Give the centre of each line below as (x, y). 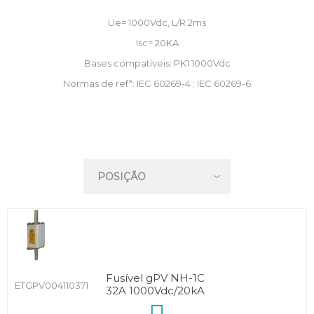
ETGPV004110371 (52, 285)
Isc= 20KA (157, 43)
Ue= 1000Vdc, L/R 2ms (157, 22)
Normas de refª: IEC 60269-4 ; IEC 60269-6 (157, 83)
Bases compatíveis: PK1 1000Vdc (157, 63)
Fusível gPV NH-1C (155, 278)
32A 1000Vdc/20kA (155, 291)
